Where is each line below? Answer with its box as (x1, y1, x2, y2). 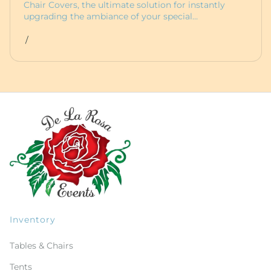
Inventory (10, 214, 56, 225)
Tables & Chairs (10, 240, 73, 251)
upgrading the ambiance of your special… (23, 11, 198, 22)
